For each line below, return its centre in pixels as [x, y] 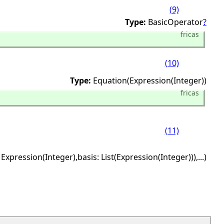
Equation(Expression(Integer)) [150, 80]
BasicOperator [175, 22]
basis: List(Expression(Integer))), [138, 157]
